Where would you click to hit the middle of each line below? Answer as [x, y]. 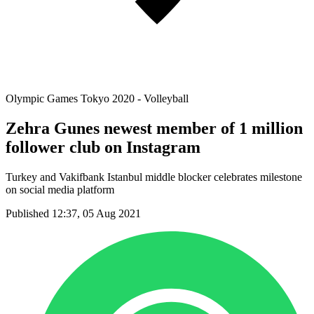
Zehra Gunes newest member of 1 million [154, 128]
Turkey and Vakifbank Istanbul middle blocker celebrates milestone [154, 177]
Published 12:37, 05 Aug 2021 [73, 213]
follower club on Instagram [103, 147]
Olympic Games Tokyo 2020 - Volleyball [97, 98]
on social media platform [60, 189]
